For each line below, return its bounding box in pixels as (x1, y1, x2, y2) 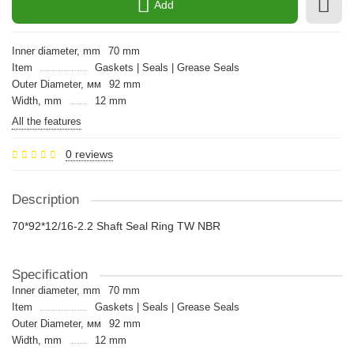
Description (12, 192, 79, 207)
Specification (12, 267, 88, 282)
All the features (12, 115, 81, 127)
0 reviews (66, 148, 113, 160)
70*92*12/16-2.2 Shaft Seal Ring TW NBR (12, 220, 220, 232)
